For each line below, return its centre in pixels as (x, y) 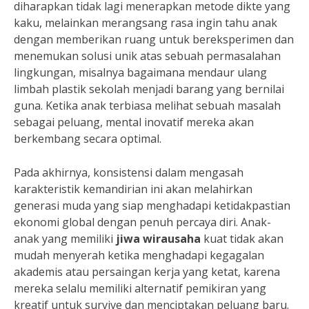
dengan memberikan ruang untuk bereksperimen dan (154, 40)
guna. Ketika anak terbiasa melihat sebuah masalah (147, 106)
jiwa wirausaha (158, 239)
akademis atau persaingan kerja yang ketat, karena (147, 272)
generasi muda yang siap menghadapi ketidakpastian (152, 206)
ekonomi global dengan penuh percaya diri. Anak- (142, 222)
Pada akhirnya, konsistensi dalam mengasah (129, 173)
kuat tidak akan (242, 239)
